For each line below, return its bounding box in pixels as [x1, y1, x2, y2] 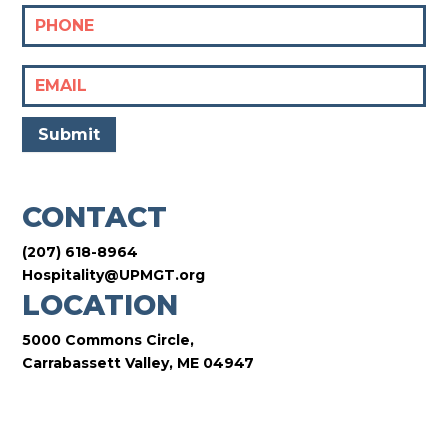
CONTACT [22, 200, 168, 234]
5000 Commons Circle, [22, 331, 195, 349]
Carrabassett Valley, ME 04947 [22, 354, 255, 372]
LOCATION [22, 288, 179, 322]
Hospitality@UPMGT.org [22, 266, 206, 284]
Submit [38, 125, 101, 144]
